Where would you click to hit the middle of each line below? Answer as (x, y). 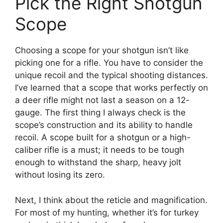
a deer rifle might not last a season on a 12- (102, 100)
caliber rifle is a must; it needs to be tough (100, 150)
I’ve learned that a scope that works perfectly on (111, 88)
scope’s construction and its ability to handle (104, 125)
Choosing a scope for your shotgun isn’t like (102, 51)
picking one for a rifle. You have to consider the (109, 63)
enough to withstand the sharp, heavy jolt (98, 163)
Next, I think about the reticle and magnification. (111, 200)
